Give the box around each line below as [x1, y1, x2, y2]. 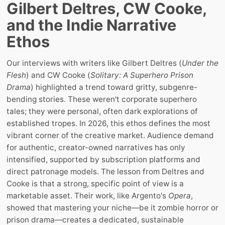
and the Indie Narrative [7, 15, 176, 34]
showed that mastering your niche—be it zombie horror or [7, 202, 218, 212]
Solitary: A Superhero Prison [90, 70, 193, 80]
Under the [182, 58, 218, 68]
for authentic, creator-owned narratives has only [7, 142, 185, 152]
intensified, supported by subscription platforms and [7, 154, 200, 164]
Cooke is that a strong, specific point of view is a [7, 178, 184, 188]
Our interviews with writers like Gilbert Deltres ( [7, 58, 182, 68]
